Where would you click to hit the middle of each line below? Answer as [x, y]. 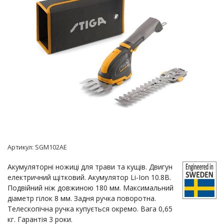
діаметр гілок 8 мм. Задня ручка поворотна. [82, 198]
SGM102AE [51, 147]
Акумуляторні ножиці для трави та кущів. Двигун [90, 167]
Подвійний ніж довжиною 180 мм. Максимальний [90, 188]
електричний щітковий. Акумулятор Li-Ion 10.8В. [89, 177]
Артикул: [21, 147]
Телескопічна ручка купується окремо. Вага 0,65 [90, 209]
